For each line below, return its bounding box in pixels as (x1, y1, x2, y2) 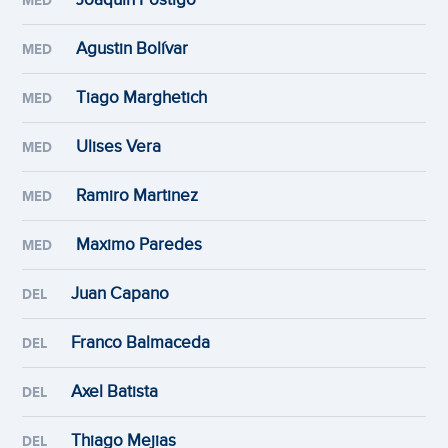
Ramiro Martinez (76, 186, 199, 206)
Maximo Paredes (76, 235, 203, 255)
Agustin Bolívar (76, 39, 189, 59)
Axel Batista (71, 382, 159, 402)
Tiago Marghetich (76, 88, 208, 108)
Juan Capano (71, 284, 170, 304)
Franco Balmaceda (71, 333, 211, 353)
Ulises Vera (76, 137, 162, 157)
